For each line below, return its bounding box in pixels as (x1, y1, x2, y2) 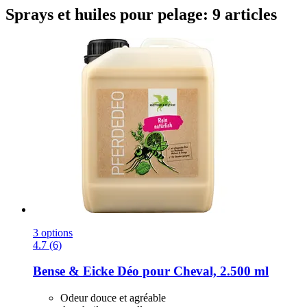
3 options (33, 226, 73, 238)
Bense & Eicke (33, 264, 114, 279)
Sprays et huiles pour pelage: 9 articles (5, 5, 277, 23)
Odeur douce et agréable (60, 292, 166, 304)
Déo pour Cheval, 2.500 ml (114, 264, 269, 279)
